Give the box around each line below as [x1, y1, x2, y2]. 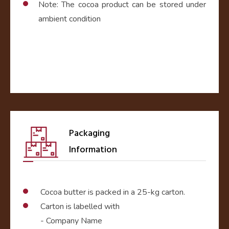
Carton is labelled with [40, 201, 120, 213]
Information [69, 142, 117, 156]
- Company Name [40, 215, 102, 227]
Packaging [69, 126, 110, 140]
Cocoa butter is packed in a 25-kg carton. [40, 187, 185, 198]
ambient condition [38, 13, 101, 25]
